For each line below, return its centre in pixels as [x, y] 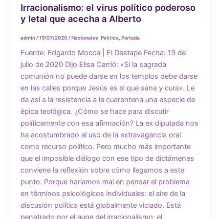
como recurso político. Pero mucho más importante [105, 147]
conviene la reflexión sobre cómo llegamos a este [102, 170]
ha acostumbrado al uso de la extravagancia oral [100, 135]
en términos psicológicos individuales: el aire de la [103, 194]
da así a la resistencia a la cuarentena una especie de [108, 100]
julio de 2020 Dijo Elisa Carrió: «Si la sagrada [93, 65]
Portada [130, 38]
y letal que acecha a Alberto [81, 19]
